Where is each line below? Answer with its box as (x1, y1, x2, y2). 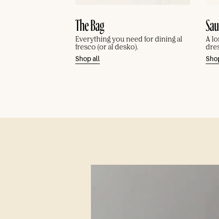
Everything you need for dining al (75, 36, 182, 44)
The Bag (75, 19, 104, 28)
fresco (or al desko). (75, 44, 138, 51)
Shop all (75, 56, 100, 63)
